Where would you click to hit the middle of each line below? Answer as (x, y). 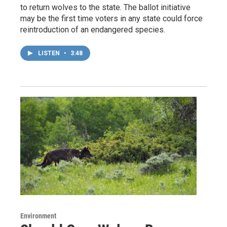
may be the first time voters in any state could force (111, 19)
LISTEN (50, 53)
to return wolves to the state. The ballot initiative (105, 8)
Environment (38, 216)
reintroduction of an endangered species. (93, 30)
